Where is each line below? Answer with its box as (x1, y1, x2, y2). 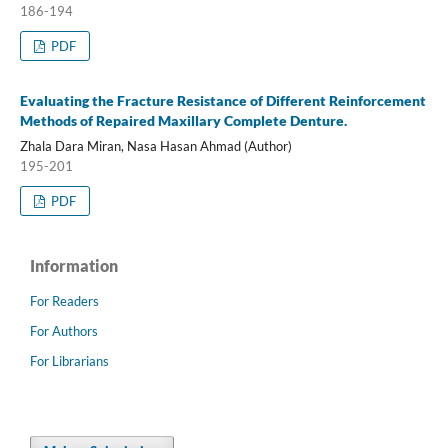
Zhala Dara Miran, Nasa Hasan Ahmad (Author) (19, 137, 292, 154)
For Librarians (30, 352, 109, 369)
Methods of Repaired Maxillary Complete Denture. (19, 111, 347, 129)
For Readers (30, 292, 99, 309)
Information (30, 255, 118, 275)
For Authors (30, 322, 98, 339)
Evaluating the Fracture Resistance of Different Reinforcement (19, 91, 426, 109)
